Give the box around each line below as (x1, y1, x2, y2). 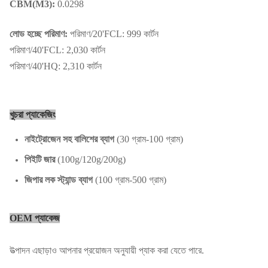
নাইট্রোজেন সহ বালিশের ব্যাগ (25, 134, 114, 144)
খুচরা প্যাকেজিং (10, 109, 56, 120)
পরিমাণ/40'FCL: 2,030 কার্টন (10, 45, 105, 55)
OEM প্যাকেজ (10, 213, 60, 223)
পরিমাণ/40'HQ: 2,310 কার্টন (10, 61, 102, 71)
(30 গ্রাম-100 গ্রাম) (114, 134, 183, 144)
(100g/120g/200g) (55, 154, 126, 165)
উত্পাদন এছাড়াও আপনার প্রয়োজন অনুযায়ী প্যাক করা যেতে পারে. (10, 245, 204, 255)
